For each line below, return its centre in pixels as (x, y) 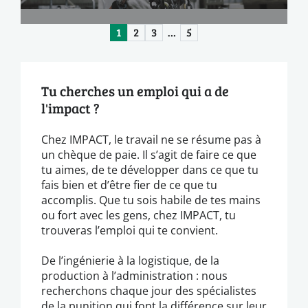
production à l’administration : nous (134, 275)
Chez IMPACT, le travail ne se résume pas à (151, 139)
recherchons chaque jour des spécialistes (149, 290)
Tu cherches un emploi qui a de (135, 90)
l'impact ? (70, 108)
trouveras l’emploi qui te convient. (130, 230)
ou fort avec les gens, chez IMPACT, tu (139, 214)
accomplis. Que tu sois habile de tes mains (151, 199)
